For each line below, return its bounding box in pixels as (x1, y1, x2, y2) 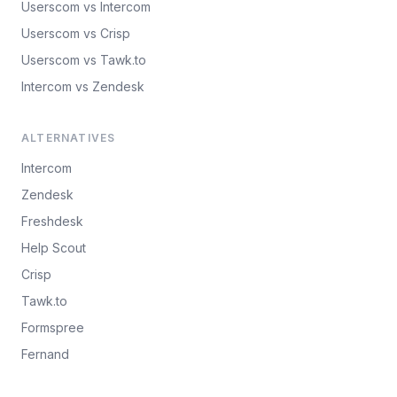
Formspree (21, 319, 84, 335)
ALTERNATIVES (21, 130, 116, 144)
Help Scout (21, 239, 86, 255)
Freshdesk (21, 213, 83, 229)
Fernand (21, 346, 69, 362)
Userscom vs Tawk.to (21, 51, 146, 67)
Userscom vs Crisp (21, 25, 130, 41)
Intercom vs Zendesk (21, 78, 144, 94)
